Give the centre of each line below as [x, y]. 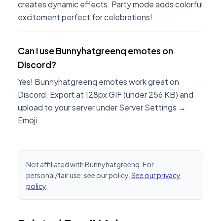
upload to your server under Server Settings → [102, 107]
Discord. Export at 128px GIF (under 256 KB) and [106, 94]
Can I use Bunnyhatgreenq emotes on [95, 51]
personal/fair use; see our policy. [78, 175]
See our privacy [156, 175]
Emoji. [29, 120]
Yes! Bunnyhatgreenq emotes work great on [98, 82]
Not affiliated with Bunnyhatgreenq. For [90, 164]
